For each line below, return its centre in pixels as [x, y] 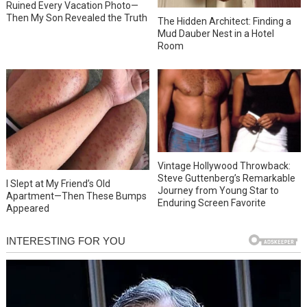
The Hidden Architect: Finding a [225, 22]
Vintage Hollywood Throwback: [224, 165]
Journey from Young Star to [219, 190]
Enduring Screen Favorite [212, 202]
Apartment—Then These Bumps [76, 196]
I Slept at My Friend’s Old [58, 184]
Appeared [27, 209]
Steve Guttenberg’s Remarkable [227, 178]
